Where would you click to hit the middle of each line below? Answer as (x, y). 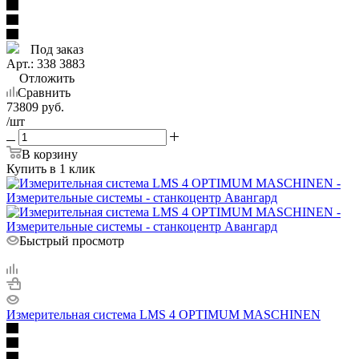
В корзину (50, 154)
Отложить (47, 78)
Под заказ (55, 49)
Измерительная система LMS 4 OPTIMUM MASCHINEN (163, 314)
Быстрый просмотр (72, 240)
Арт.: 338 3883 (46, 63)
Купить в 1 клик (51, 168)
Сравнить (44, 92)
